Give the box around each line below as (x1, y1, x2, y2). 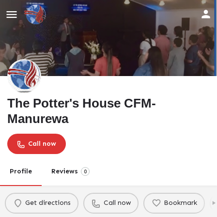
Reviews (51, 167, 78, 175)
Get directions (25, 199, 71, 207)
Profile (10, 167, 32, 175)
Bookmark (163, 199, 197, 207)
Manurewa (7, 111, 68, 126)
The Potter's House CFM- (7, 95, 156, 110)
